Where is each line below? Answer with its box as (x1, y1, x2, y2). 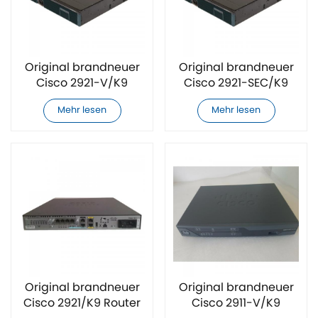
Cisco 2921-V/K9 (36, 74, 128, 93)
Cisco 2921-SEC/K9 (184, 74, 288, 93)
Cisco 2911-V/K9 (192, 294, 280, 313)
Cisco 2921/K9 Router (23, 294, 141, 313)
